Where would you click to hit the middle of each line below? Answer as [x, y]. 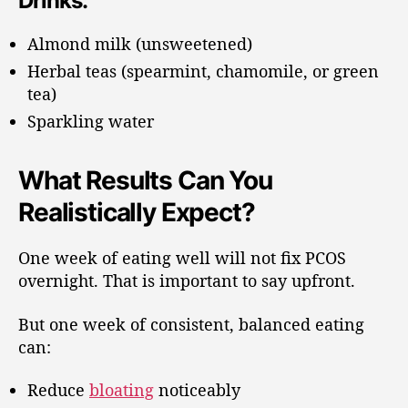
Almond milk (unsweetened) [140, 44]
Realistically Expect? [137, 213]
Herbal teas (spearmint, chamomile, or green [203, 71]
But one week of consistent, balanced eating [191, 324]
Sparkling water [91, 122]
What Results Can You [145, 181]
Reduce [58, 390]
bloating [122, 390]
